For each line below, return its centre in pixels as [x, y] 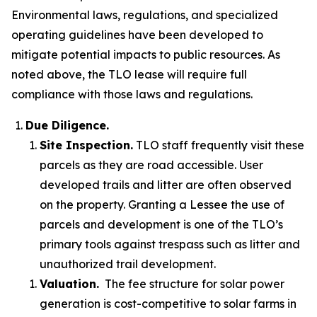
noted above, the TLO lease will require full [129, 74]
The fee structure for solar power [192, 284]
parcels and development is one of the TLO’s [161, 224]
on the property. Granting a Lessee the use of [162, 204]
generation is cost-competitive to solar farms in [168, 304]
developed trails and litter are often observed [166, 185]
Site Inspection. [86, 145]
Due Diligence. [67, 125]
